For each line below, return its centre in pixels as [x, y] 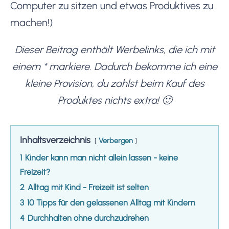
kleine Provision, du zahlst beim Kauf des [114, 83]
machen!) [31, 22]
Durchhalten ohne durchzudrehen [88, 218]
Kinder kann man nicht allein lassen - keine [101, 157]
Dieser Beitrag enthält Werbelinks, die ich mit [114, 49]
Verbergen [116, 140]
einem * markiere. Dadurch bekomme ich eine [114, 66]
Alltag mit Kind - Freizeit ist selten [88, 187]
